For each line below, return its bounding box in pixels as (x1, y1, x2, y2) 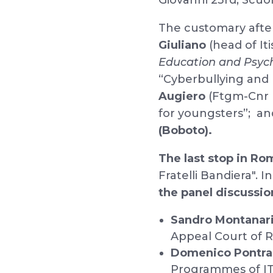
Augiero (158, 90, 206, 103)
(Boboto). (158, 124, 213, 137)
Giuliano (158, 38, 207, 52)
